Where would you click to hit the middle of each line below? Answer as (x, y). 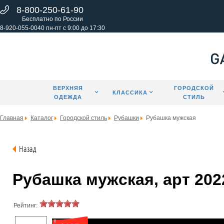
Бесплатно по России (52, 19)
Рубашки (126, 118)
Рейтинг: (25, 205)
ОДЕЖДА (68, 97)
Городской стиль (83, 118)
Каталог (42, 118)
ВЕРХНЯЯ (68, 88)
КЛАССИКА (130, 92)
